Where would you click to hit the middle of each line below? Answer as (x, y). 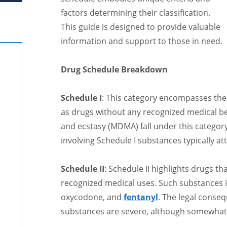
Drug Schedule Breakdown (114, 69)
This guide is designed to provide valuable (140, 27)
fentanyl (141, 197)
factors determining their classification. (135, 13)
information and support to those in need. (141, 41)
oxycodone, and (92, 197)
